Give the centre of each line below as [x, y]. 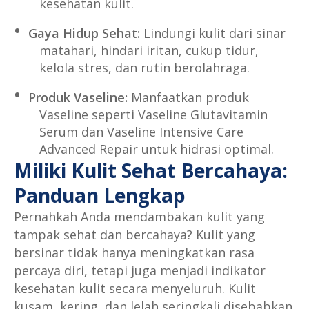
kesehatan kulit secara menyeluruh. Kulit [135, 288]
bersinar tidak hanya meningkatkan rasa [134, 252]
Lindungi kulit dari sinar [212, 33]
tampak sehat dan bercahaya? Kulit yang [134, 234]
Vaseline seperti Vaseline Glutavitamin [153, 114]
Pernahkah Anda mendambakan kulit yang [139, 216]
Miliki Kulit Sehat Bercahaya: [151, 170]
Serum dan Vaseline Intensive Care [141, 131]
